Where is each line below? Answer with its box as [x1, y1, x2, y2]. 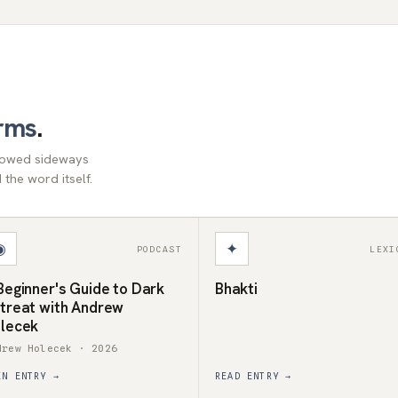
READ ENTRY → [215, 370, 292, 381]
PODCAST [136, 243, 182, 254]
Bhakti [215, 279, 258, 298]
